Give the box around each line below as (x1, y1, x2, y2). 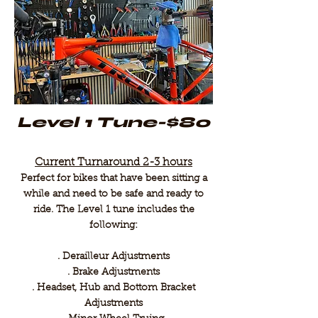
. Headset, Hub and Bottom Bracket (32, 283, 195, 293)
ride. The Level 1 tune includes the (33, 205, 194, 215)
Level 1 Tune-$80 (17, 114, 210, 131)
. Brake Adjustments (67, 268, 160, 278)
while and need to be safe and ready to (23, 190, 204, 199)
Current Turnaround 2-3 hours (35, 158, 192, 168)
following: (89, 221, 138, 231)
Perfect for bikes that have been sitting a (20, 174, 207, 184)
